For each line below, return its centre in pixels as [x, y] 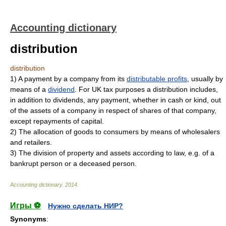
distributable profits [157, 79]
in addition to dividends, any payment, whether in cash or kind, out [116, 100]
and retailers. [31, 142]
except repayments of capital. [57, 121]
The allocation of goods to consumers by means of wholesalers [119, 132]
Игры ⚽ [25, 206]
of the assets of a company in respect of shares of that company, [113, 110]
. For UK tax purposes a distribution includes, [146, 89]
